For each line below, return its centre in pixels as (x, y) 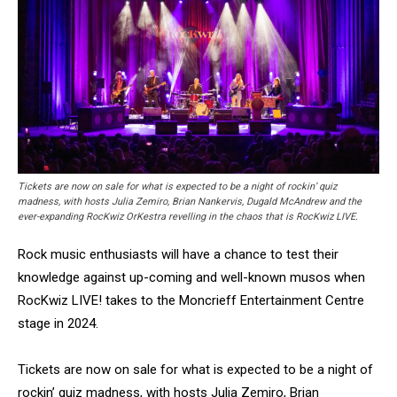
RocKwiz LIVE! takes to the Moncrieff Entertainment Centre (191, 300)
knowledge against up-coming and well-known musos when (191, 277)
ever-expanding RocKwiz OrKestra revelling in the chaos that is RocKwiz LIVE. (188, 216)
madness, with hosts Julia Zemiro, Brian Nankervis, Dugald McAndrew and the (190, 201)
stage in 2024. (58, 323)
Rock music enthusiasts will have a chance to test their (178, 254)
